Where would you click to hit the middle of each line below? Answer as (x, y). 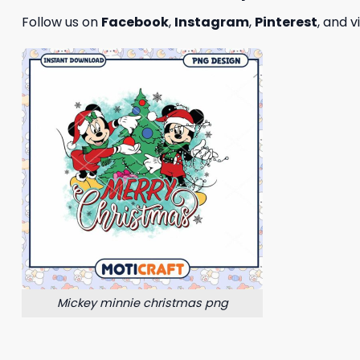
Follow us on (61, 22)
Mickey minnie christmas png (142, 303)
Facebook (135, 22)
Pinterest (286, 22)
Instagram (212, 22)
